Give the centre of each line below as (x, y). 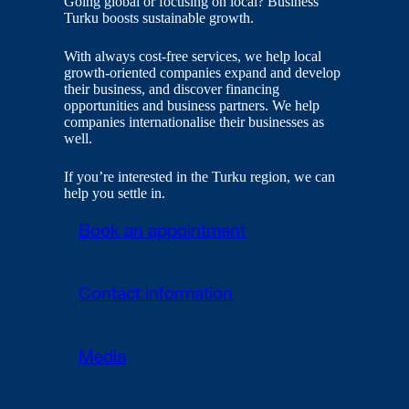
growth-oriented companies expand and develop (203, 73)
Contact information (156, 296)
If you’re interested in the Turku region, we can (200, 177)
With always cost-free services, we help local (193, 57)
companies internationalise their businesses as (194, 122)
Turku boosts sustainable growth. (159, 18)
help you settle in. (115, 194)
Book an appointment (163, 232)
